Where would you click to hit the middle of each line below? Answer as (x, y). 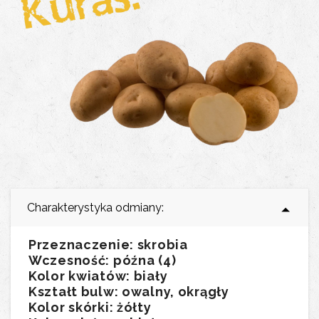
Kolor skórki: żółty (90, 308)
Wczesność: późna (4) (103, 261)
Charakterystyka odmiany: (95, 208)
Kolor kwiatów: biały (98, 276)
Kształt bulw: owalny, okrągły (129, 292)
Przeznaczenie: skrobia (108, 245)
